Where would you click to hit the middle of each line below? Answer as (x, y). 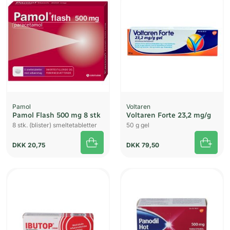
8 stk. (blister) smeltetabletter (55, 125)
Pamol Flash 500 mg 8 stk (56, 116)
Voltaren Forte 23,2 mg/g (169, 116)
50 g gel (138, 125)
